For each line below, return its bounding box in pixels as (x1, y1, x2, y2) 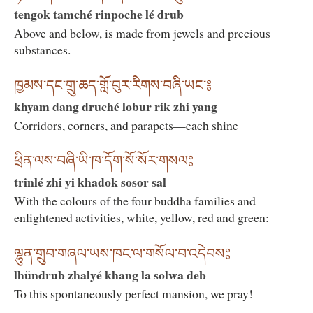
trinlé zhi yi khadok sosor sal (14, 173, 166, 191)
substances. (14, 41, 71, 58)
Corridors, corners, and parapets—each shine (14, 117, 238, 134)
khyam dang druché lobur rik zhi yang (14, 97, 217, 116)
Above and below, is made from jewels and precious (14, 24, 270, 41)
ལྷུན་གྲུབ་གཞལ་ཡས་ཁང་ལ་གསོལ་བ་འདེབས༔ (14, 245, 231, 261)
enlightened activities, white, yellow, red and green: (14, 209, 269, 226)
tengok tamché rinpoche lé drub (14, 4, 184, 23)
